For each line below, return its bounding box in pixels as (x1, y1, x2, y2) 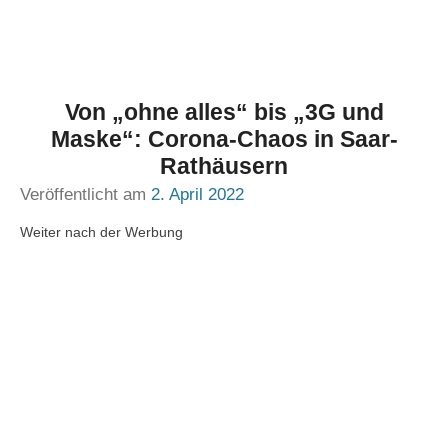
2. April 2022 (151, 185, 244, 204)
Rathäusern (160, 153, 288, 179)
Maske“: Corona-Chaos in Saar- (50, 126, 398, 152)
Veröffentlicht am (20, 185, 151, 204)
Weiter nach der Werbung (20, 224, 183, 240)
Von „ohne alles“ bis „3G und (64, 99, 384, 125)
